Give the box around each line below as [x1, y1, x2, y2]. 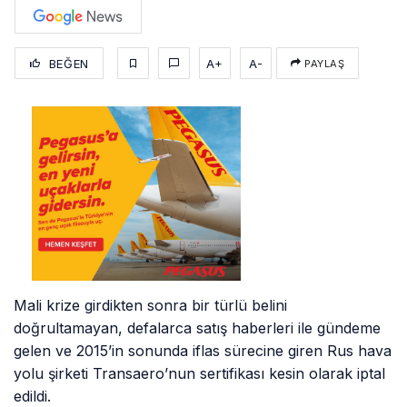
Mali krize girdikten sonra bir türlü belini [14, 295, 288, 314]
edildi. [14, 386, 51, 405]
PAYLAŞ [301, 56, 345, 70]
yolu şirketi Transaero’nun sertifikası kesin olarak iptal [14, 363, 386, 382]
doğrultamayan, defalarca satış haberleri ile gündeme [14, 318, 382, 337]
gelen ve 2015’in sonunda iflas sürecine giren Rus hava [14, 341, 392, 360]
